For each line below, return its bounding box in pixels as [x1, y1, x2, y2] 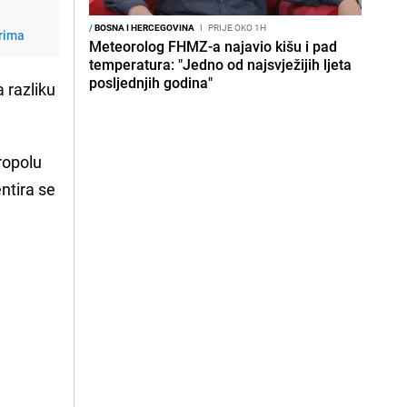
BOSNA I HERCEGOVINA [93, 21, 194, 34]
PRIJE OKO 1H [206, 21, 266, 34]
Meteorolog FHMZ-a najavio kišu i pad [89, 36, 337, 56]
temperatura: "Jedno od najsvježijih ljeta [89, 55, 352, 74]
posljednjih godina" [89, 73, 213, 93]
